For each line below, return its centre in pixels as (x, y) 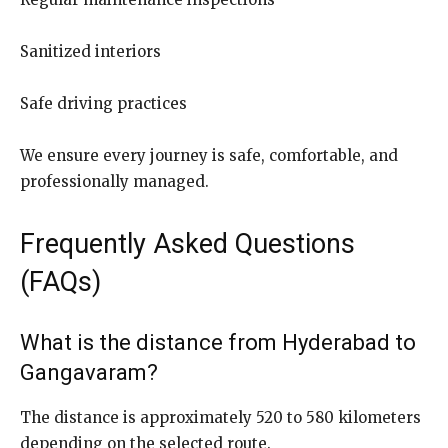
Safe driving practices (103, 103)
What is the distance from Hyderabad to (218, 342)
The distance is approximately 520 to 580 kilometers (220, 417)
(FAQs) (60, 281)
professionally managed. (114, 181)
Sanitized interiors (90, 51)
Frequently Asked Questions (187, 243)
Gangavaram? (89, 372)
